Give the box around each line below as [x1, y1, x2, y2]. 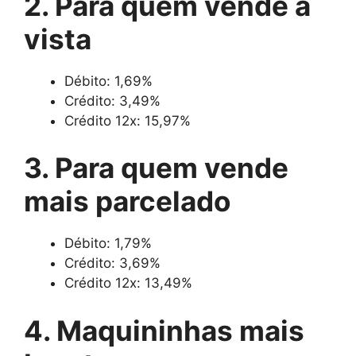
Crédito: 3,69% [64, 255, 161, 271]
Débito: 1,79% [64, 235, 152, 251]
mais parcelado [24, 184, 230, 218]
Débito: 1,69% [64, 72, 153, 89]
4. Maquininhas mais [24, 313, 304, 347]
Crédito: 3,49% [64, 92, 161, 109]
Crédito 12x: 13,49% [64, 275, 192, 291]
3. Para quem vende [24, 151, 288, 184]
